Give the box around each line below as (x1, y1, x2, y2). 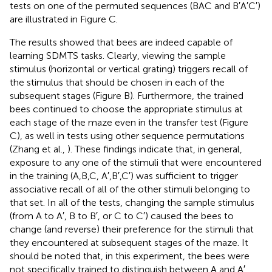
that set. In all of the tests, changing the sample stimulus (10, 196, 254, 208)
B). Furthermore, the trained (124, 89, 243, 101)
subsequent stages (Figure (10, 89, 124, 101)
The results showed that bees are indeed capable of (10, 36, 233, 48)
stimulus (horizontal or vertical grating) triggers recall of (10, 63, 248, 75)
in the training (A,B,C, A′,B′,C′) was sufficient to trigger (10, 169, 238, 182)
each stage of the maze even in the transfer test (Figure (10, 116, 248, 128)
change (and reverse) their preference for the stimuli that (10, 223, 254, 235)
